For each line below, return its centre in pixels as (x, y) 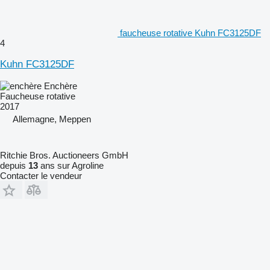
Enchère (61, 86)
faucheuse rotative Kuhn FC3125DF (190, 33)
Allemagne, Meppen (52, 119)
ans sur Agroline (71, 165)
